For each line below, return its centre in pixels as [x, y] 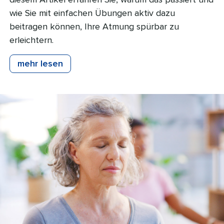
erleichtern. [31, 40]
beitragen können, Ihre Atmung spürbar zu [94, 26]
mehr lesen [40, 63]
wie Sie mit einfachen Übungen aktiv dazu [92, 13]
